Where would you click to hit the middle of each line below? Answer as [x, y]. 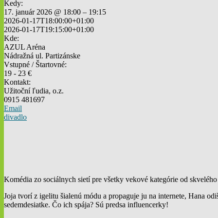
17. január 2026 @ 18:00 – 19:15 [55, 12]
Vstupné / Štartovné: [35, 65]
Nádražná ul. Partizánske [42, 56]
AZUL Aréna [25, 47]
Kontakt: [17, 82]
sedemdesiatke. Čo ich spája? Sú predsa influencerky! [86, 204]
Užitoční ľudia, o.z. [34, 91]
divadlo [15, 117]
